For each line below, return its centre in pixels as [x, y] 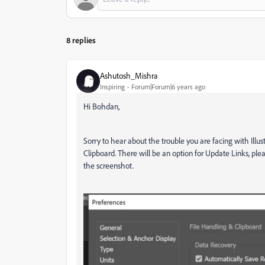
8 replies [81, 40]
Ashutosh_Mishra [129, 76]
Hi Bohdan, [101, 106]
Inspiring [112, 87]
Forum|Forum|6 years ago [168, 87]
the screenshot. [109, 165]
